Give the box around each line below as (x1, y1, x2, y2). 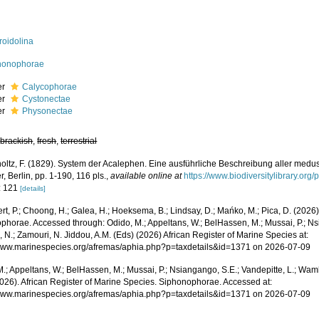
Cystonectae (22, 94, 71, 104)
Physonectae (22, 106, 73, 116)
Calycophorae (22, 82, 78, 92)
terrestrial (61, 136, 98, 146)
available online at (110, 171, 182, 181)
